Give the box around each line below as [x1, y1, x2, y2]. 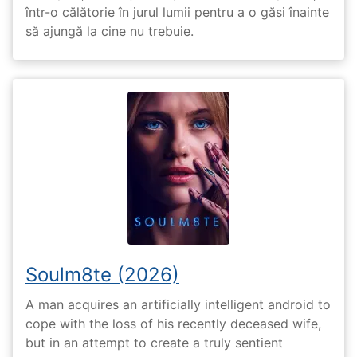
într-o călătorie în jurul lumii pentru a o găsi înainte [25, 4, 329, 21]
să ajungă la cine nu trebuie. [25, 23, 194, 40]
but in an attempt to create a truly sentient [25, 334, 283, 351]
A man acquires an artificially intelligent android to [25, 296, 331, 312]
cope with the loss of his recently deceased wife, [25, 315, 321, 331]
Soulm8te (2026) [25, 263, 179, 287]
